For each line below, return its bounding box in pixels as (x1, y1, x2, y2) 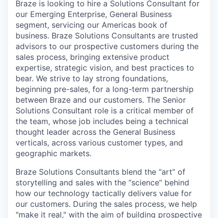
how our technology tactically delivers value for (16, 188, 192, 198)
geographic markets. (16, 148, 91, 158)
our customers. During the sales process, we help (16, 199, 197, 209)
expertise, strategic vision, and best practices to (16, 63, 194, 73)
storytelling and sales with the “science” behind (16, 178, 189, 187)
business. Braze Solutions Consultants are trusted (16, 31, 198, 40)
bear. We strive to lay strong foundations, (16, 73, 168, 83)
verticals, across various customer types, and (16, 138, 183, 147)
